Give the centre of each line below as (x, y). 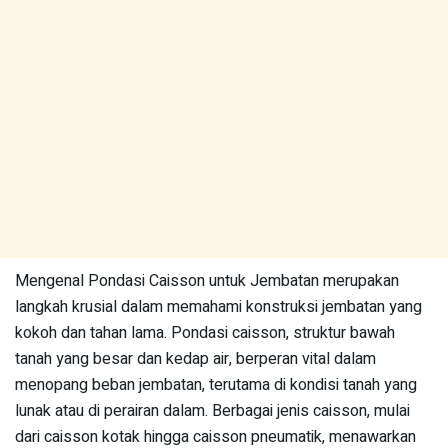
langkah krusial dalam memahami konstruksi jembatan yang (218, 307)
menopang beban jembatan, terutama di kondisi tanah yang (216, 385)
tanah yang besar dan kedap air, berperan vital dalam (195, 359)
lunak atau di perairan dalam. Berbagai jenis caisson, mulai (212, 411)
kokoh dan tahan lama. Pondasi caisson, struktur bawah (205, 333)
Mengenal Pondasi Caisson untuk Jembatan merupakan (207, 281)
